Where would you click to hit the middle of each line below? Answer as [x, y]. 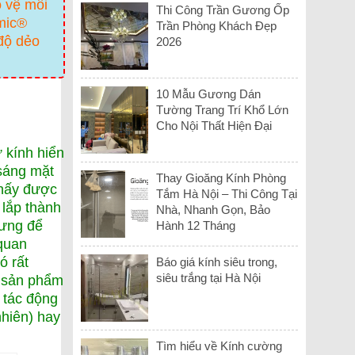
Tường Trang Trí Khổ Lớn [223, 109]
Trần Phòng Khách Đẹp [217, 25]
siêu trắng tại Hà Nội [209, 277]
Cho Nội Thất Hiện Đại [214, 125]
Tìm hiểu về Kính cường [219, 345]
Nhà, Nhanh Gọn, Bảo [214, 209]
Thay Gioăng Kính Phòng [221, 177]
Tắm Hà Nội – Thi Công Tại [227, 193]
